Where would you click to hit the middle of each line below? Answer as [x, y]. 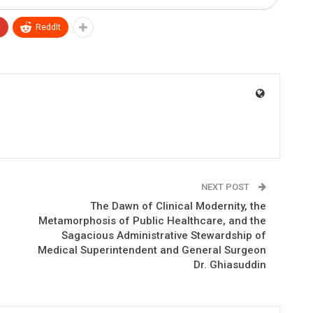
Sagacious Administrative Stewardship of [163, 235]
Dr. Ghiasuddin [230, 264]
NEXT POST [226, 187]
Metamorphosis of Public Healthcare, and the [152, 220]
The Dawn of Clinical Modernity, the [178, 206]
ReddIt [48, 27]
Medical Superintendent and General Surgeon [152, 250]
